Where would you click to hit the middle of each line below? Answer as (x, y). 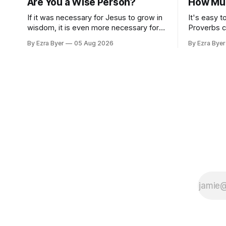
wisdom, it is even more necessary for (93, 28)
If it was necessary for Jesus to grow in (95, 18)
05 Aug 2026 (94, 43)
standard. (205, 38)
